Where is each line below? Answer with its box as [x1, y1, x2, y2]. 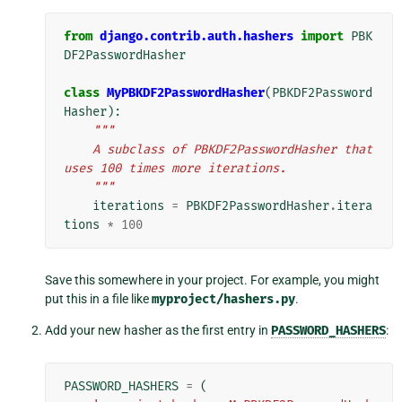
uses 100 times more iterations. [64, 160, 286, 176]
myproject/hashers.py [152, 291, 295, 307]
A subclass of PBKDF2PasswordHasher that [64, 141, 92, 157]
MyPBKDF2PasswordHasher [107, 84, 265, 100]
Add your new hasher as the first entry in [45, 322, 271, 337]
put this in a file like [45, 291, 152, 306]
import [301, 28, 344, 44]
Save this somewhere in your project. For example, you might [45, 272, 380, 287]
